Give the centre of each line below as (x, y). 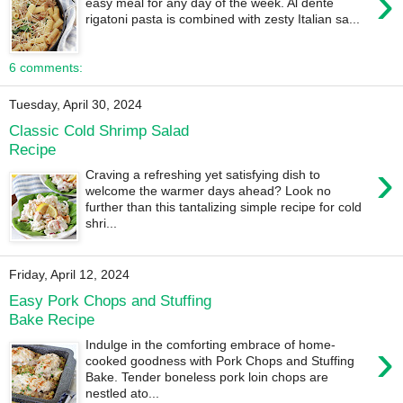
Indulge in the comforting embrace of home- (211, 345)
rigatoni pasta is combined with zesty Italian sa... (223, 19)
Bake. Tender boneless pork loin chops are (207, 377)
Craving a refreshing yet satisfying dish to (203, 175)
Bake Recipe (52, 319)
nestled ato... (123, 394)
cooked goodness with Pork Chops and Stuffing (220, 361)
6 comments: (46, 68)
